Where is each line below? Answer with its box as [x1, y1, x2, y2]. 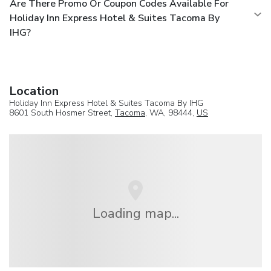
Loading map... [92, 203, 179, 223]
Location [9, 82, 59, 99]
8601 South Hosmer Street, [9, 106, 115, 119]
